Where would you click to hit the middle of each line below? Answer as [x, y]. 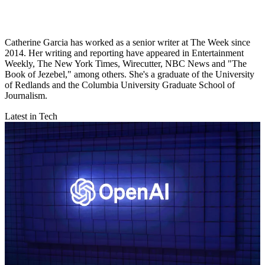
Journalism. [26, 96]
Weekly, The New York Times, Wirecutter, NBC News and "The [126, 64]
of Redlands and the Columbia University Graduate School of [120, 85]
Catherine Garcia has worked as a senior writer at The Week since [127, 43]
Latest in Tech [31, 117]
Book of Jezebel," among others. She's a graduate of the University [130, 75]
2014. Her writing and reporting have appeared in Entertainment [124, 53]
